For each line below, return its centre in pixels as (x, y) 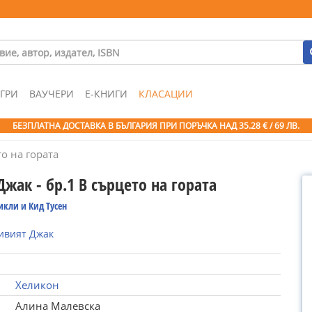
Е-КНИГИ (106, 94)
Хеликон (37, 285)
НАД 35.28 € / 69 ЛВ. (259, 126)
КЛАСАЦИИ (166, 94)
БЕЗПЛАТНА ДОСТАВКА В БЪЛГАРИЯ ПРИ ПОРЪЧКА (116, 126)
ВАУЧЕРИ (52, 94)
